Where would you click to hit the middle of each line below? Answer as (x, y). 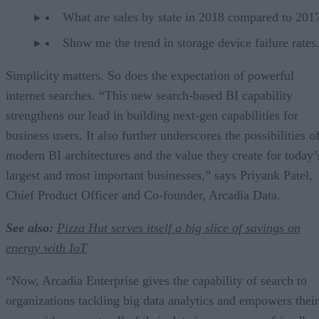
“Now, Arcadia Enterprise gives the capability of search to (156, 280)
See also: (30, 228)
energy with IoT (46, 247)
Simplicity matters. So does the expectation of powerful (150, 75)
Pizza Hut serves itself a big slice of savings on (179, 228)
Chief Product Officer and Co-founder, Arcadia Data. (143, 195)
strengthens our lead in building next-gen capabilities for (152, 115)
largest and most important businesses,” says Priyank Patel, (159, 175)
